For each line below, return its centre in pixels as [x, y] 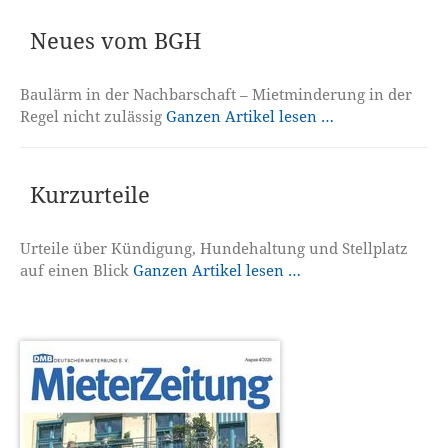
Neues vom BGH [116, 41]
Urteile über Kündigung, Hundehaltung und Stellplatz [214, 248]
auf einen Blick [77, 270]
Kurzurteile [90, 195]
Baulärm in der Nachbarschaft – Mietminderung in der [216, 94]
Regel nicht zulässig [93, 116]
